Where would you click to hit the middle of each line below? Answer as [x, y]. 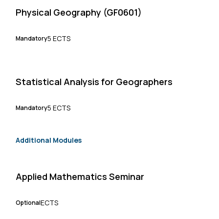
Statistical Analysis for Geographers [94, 81]
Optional [28, 202]
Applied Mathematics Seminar [80, 176]
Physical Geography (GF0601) [79, 12]
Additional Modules [49, 140]
